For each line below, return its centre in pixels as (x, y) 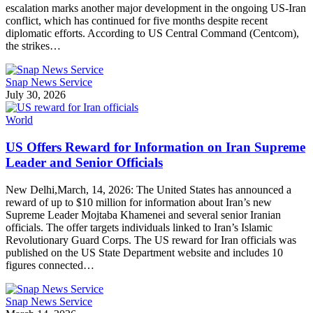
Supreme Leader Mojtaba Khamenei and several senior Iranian (143, 214)
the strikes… (33, 46)
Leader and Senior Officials (84, 163)
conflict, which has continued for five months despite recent (137, 21)
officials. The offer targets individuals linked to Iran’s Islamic (139, 227)
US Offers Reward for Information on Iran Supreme (155, 147)
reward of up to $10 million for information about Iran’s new (139, 202)
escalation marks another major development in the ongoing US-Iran (156, 8)
